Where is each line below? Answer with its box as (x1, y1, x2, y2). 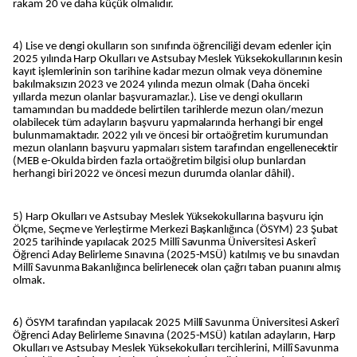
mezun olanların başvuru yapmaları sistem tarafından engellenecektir (13, 143, 339, 155)
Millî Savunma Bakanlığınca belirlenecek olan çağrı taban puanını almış (13, 261, 342, 274)
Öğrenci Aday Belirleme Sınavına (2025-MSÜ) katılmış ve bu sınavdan (13, 249, 340, 261)
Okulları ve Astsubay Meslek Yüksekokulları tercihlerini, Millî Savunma (13, 343, 339, 355)
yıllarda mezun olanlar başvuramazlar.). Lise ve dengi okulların (13, 92, 303, 104)
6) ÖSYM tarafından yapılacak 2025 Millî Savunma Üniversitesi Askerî (13, 317, 339, 330)
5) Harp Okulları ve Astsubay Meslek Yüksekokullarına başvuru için (13, 210, 324, 223)
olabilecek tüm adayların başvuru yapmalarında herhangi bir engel (13, 117, 324, 130)
